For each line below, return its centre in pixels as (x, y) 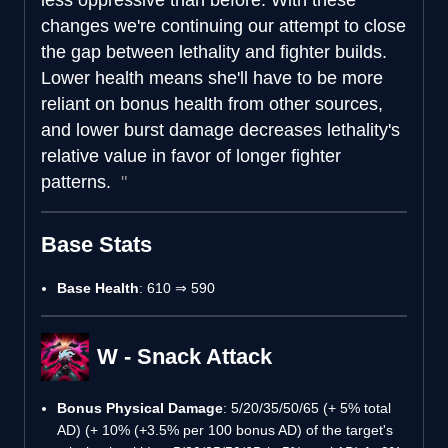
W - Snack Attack (184, 356)
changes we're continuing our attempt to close (223, 25)
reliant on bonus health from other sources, (212, 103)
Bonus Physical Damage (140, 407)
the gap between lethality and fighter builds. (214, 51)
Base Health (98, 287)
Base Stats (96, 244)
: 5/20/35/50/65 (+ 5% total (307, 407)
